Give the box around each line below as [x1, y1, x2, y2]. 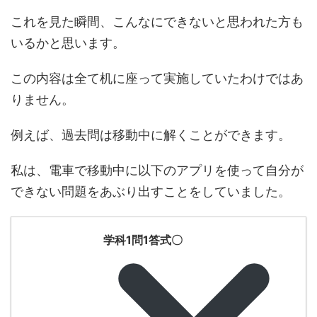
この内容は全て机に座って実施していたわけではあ [11, 71, 304, 86]
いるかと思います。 [11, 35, 125, 51]
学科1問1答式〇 [103, 233, 183, 248]
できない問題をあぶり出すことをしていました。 [11, 184, 291, 200]
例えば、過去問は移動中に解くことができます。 [11, 127, 291, 143]
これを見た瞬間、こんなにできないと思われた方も [11, 14, 304, 30]
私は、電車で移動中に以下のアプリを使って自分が [11, 163, 304, 178]
